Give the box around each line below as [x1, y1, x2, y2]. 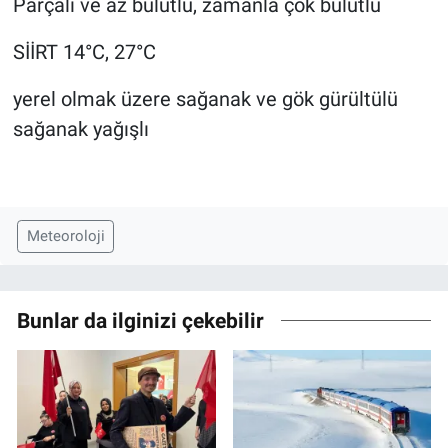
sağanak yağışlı [12, 116, 149, 141]
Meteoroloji [26, 227, 105, 246]
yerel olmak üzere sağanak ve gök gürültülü [12, 86, 398, 111]
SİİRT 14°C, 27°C [12, 39, 156, 64]
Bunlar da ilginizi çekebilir [17, 307, 264, 333]
